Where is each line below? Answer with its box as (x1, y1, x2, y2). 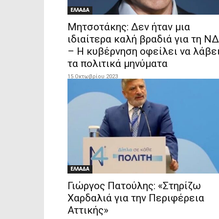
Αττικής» (67, 204, 109, 217)
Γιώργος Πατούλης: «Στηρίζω (67, 180, 201, 192)
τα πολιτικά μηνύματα (67, 57, 168, 69)
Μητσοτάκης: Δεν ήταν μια (67, 21, 190, 33)
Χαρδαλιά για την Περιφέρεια (67, 192, 204, 204)
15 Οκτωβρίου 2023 (67, 73, 118, 80)
